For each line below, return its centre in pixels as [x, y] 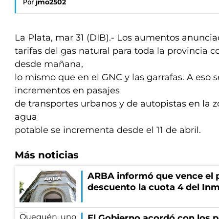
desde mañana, [49, 64]
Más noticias [47, 155]
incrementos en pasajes [67, 90]
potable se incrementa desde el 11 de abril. [108, 130]
